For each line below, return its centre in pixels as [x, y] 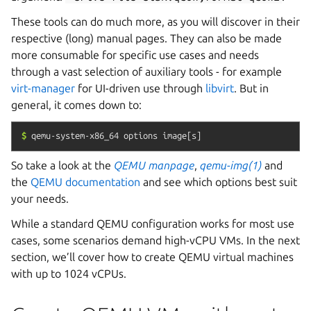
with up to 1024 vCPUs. [69, 273]
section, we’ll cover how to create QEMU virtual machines [152, 257]
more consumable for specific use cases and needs [135, 54]
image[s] [182, 135]
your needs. [40, 198]
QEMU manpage [154, 165]
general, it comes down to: [76, 104]
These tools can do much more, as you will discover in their [155, 21]
